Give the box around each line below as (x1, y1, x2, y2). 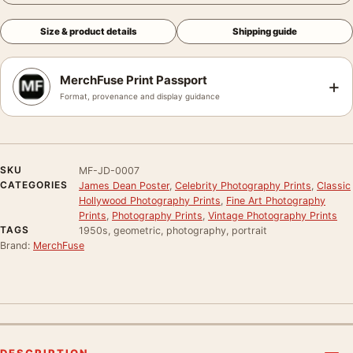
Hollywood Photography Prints (79, 194, 221, 206)
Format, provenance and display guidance (60, 91, 220, 101)
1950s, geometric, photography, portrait (79, 224, 267, 236)
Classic (317, 179, 351, 191)
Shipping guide (232, 25, 297, 37)
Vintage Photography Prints (208, 209, 337, 221)
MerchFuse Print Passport (60, 72, 207, 87)
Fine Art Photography (226, 194, 325, 206)
